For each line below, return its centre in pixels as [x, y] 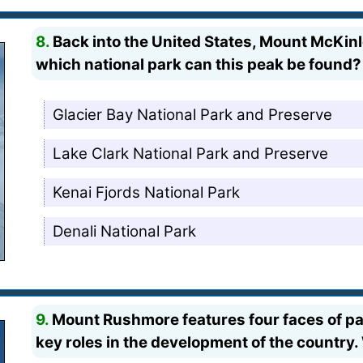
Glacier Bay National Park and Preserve [193, 114]
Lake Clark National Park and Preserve [191, 153]
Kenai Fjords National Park [147, 192]
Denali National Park [125, 231]
